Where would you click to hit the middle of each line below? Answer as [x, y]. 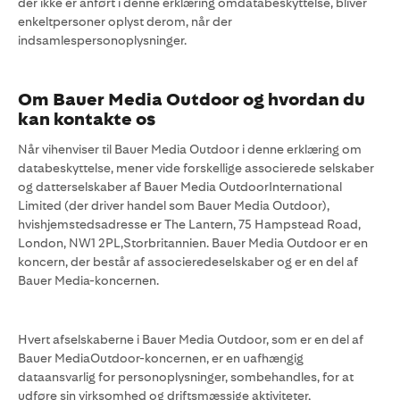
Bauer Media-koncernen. [88, 280]
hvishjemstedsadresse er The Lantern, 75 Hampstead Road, [189, 224]
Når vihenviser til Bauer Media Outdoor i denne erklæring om [190, 149]
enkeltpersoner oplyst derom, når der [125, 21]
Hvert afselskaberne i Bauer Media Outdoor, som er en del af [191, 339]
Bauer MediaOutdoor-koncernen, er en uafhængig [161, 358]
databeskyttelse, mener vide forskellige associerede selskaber [196, 168]
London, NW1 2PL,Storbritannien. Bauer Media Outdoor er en [193, 243]
